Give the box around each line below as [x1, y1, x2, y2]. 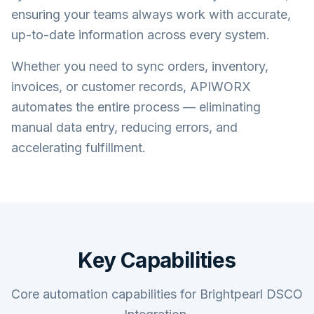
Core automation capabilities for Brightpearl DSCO [11, 287, 303, 301]
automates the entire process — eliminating [11, 100, 261, 114]
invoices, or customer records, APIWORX [11, 79, 251, 94]
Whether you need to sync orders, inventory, [11, 59, 268, 74]
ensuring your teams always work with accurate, [11, 7, 291, 22]
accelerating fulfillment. [11, 140, 146, 155]
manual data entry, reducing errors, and [11, 120, 238, 135]
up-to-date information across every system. [11, 27, 270, 42]
